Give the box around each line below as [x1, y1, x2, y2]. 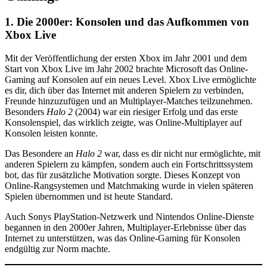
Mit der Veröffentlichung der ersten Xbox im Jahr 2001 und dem [5, 53, 247, 64]
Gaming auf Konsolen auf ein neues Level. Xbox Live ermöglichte [5, 74, 256, 85]
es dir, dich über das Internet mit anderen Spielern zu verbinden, [5, 85, 244, 96]
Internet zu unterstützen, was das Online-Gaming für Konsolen [5, 233, 240, 244]
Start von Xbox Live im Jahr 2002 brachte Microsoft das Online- [5, 64, 248, 74]
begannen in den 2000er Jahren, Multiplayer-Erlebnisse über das [5, 222, 246, 233]
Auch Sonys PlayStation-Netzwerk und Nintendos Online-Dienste [5, 212, 254, 222]
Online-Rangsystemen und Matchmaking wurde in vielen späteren [5, 181, 253, 191]
